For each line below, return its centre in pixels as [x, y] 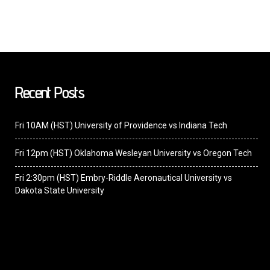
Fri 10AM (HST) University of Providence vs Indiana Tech [121, 126]
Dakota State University [60, 191]
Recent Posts [50, 93]
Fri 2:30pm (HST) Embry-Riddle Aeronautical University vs [124, 178]
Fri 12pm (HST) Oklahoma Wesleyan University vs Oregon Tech [134, 153]
